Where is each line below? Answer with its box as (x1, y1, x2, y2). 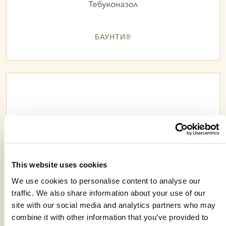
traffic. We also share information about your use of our (12, 188, 205, 197)
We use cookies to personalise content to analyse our (12, 176, 200, 185)
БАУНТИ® (95, 33, 131, 41)
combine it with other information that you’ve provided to (12, 212, 208, 221)
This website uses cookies (12, 160, 107, 169)
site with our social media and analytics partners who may (12, 200, 216, 209)
